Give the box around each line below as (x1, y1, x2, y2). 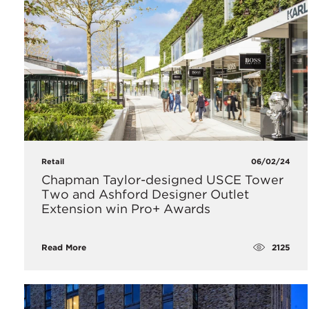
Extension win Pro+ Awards (41, 201, 210, 217)
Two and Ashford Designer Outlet (41, 187, 249, 202)
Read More (41, 242, 86, 253)
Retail (41, 157, 64, 167)
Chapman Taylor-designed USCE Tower (41, 172, 283, 188)
